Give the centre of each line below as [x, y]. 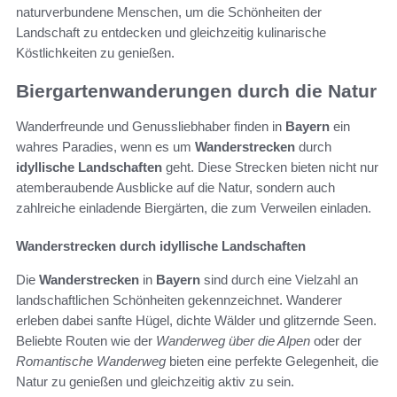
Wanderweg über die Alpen [233, 341]
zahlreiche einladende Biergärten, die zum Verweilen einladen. [194, 208]
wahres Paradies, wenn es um [105, 147]
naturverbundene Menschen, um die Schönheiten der [169, 12]
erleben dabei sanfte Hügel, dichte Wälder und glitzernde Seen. [196, 321]
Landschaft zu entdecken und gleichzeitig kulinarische [171, 32]
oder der [336, 341]
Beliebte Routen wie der [86, 341]
